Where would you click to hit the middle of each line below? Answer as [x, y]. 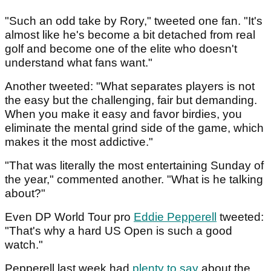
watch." [24, 244]
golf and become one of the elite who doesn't [121, 48]
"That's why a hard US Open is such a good [119, 230]
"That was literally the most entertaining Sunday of [134, 165]
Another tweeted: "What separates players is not [130, 86]
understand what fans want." [79, 62]
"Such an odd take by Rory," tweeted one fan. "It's [134, 21]
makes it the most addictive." [79, 142]
